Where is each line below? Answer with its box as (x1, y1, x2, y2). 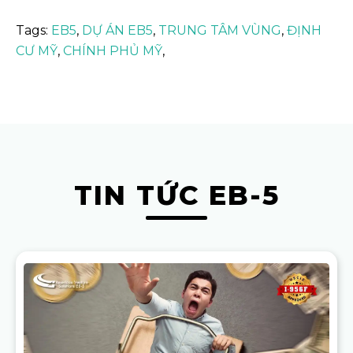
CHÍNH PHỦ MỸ (63, 43, 162, 58)
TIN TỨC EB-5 (73, 178, 280, 212)
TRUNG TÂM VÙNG (158, 22, 281, 38)
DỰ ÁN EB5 (82, 22, 153, 38)
